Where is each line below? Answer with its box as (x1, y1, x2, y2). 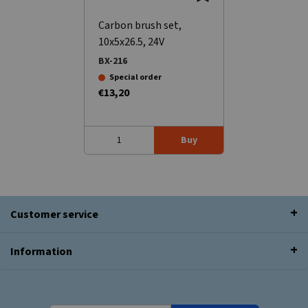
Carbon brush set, (98, 17, 181, 33)
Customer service (10, 207, 98, 223)
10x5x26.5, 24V (98, 34, 164, 49)
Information (10, 244, 72, 260)
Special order (109, 71, 162, 83)
